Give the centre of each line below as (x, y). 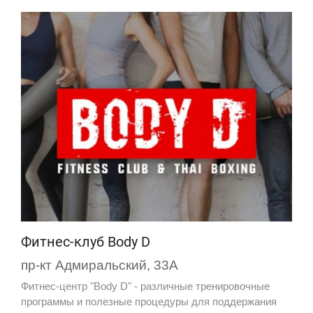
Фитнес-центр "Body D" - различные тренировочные (145, 286)
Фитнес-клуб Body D (86, 242)
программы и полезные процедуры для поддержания (149, 302)
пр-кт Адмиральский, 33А (100, 265)
